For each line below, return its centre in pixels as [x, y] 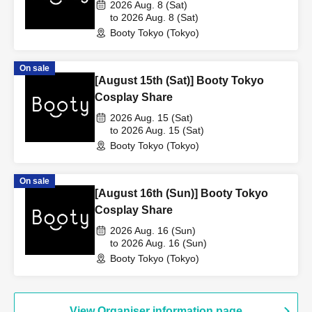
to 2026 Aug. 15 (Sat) [157, 130]
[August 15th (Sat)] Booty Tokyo [179, 80]
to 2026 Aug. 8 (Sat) [154, 17]
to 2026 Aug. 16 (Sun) [158, 243]
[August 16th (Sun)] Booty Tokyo [181, 193]
